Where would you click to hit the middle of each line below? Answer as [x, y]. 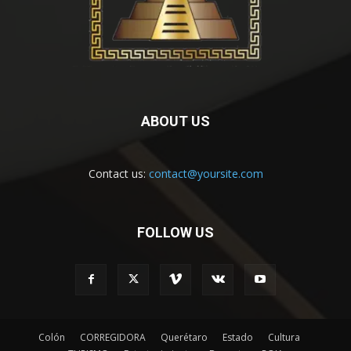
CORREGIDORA [113, 338]
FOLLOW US [175, 233]
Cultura [284, 338]
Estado [238, 338]
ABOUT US [175, 121]
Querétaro [184, 338]
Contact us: [118, 174]
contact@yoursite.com [206, 174]
